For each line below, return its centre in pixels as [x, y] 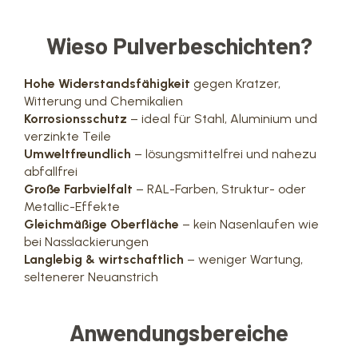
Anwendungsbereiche [179, 332]
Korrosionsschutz [76, 119]
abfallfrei [51, 171]
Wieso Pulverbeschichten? [179, 45]
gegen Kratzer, [235, 84]
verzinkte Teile [68, 136]
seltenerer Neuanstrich [91, 277]
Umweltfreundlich [78, 154]
